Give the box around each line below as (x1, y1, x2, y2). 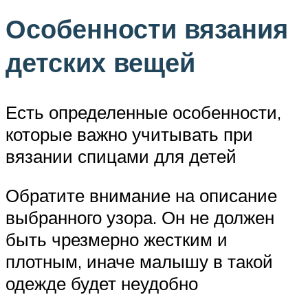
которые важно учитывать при (5, 122, 253, 145)
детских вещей (5, 45, 195, 79)
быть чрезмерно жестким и (5, 228, 228, 251)
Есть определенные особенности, (5, 100, 281, 123)
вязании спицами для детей (5, 144, 236, 167)
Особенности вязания (5, 11, 288, 45)
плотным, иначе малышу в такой (5, 250, 273, 273)
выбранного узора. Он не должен (5, 206, 274, 229)
